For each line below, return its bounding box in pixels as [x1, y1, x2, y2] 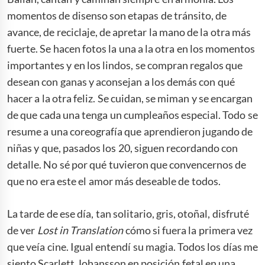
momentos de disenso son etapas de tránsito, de [7, 8, 227, 22]
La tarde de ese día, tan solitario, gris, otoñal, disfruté [7, 206, 249, 220]
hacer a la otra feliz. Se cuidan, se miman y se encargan [7, 91, 253, 105]
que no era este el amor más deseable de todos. [7, 174, 222, 188]
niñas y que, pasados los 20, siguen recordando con [7, 141, 238, 154]
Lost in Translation [37, 223, 124, 237]
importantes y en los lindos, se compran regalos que [7, 58, 243, 72]
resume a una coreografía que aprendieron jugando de [7, 124, 253, 138]
